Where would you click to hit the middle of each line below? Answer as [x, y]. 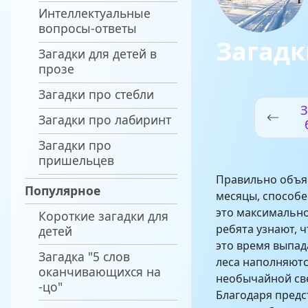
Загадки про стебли [96, 95]
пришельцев [76, 161]
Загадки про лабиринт [105, 120]
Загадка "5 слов [84, 256]
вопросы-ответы [88, 29]
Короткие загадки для [103, 216]
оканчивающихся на [100, 271]
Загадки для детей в [98, 54]
